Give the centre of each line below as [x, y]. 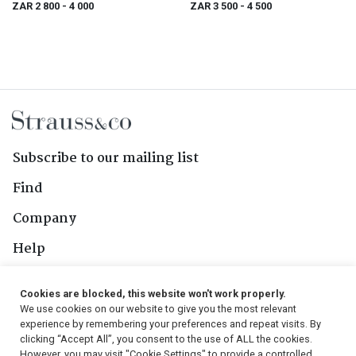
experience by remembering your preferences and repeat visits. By [170, 324]
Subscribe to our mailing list [106, 159]
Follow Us [45, 326]
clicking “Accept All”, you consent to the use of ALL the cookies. [166, 339]
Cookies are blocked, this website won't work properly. [153, 294]
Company [44, 219]
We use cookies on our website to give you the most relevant [158, 309]
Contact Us [49, 280]
